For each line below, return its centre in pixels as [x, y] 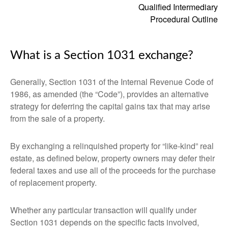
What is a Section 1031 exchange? [102, 55]
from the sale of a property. [58, 118]
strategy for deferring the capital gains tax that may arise [110, 106]
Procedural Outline [184, 19]
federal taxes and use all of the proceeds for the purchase [113, 170]
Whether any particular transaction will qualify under [103, 210]
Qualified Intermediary [178, 7]
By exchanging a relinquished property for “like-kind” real [112, 146]
